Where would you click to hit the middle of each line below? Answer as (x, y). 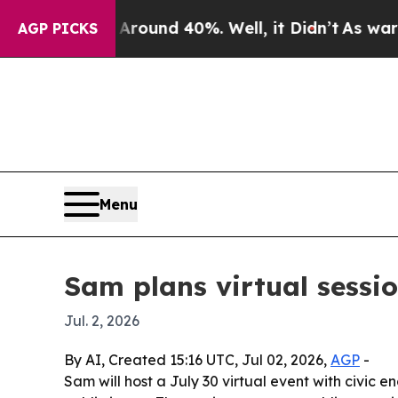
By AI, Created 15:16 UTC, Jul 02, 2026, (197, 359)
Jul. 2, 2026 (102, 320)
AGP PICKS (58, 28)
